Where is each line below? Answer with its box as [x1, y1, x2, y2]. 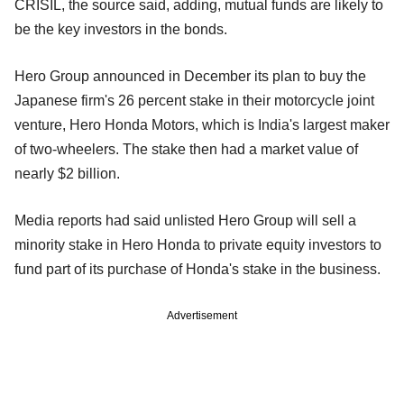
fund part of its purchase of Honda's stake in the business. [14, 262, 381, 278]
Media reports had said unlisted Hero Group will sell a [14, 213, 356, 229]
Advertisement [167, 309, 237, 323]
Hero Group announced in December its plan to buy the [14, 69, 366, 85]
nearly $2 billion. [14, 166, 120, 182]
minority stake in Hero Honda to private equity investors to [14, 237, 381, 253]
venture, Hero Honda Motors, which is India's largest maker [14, 117, 390, 133]
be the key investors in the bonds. [14, 22, 227, 38]
